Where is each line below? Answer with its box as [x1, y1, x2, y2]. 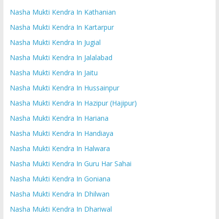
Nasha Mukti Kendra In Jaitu [9, 67, 98, 77]
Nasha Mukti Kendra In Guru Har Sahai [9, 158, 131, 168]
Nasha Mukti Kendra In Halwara [9, 143, 110, 153]
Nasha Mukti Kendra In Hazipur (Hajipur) [9, 98, 137, 108]
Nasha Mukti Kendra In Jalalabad [9, 52, 112, 62]
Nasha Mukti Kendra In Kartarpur [9, 22, 114, 32]
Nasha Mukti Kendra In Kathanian [9, 7, 116, 17]
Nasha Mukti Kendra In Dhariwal [9, 204, 112, 214]
